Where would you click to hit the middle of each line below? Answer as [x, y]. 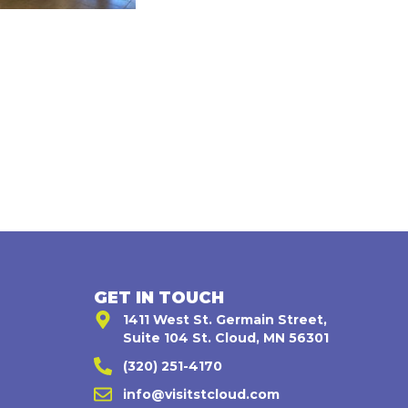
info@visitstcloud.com [202, 395]
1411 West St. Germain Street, [225, 320]
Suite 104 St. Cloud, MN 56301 [226, 338]
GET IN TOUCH [159, 298]
